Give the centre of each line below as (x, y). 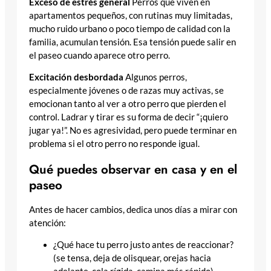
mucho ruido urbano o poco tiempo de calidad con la (130, 28)
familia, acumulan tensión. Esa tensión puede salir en (132, 42)
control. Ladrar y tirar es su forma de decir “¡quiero (129, 117)
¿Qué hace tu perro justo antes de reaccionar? (143, 245)
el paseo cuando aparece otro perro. (100, 55)
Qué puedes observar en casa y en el (133, 169)
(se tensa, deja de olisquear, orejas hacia (132, 258)
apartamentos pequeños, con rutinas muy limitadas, (131, 15)
